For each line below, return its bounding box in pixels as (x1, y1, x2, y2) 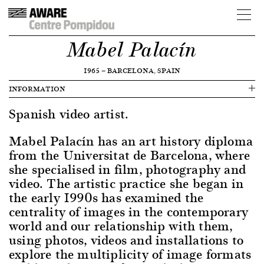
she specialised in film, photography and (9, 159, 246, 179)
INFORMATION (9, 83, 65, 94)
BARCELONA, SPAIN (107, 65, 180, 76)
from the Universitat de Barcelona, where (9, 144, 250, 165)
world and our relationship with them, (9, 215, 233, 236)
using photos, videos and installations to (9, 229, 244, 250)
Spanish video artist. (9, 103, 129, 124)
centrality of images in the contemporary (9, 201, 249, 222)
